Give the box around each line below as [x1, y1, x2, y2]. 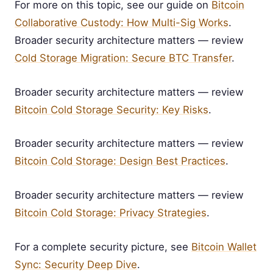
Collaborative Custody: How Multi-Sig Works [15, 16, 229, 29]
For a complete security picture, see [15, 241, 191, 253]
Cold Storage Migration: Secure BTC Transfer [15, 51, 232, 64]
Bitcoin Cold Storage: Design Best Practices [15, 155, 225, 168]
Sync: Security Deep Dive [15, 258, 137, 271]
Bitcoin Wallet [191, 241, 257, 253]
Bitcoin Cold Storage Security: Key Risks [15, 103, 208, 116]
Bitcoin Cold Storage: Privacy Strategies [15, 207, 207, 219]
